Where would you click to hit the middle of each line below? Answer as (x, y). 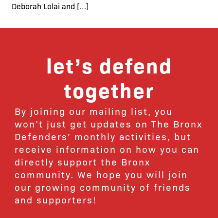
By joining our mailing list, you (94, 111)
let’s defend (109, 64)
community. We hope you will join (101, 174)
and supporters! (56, 200)
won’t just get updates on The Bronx (109, 124)
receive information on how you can (107, 149)
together (109, 89)
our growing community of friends (103, 187)
